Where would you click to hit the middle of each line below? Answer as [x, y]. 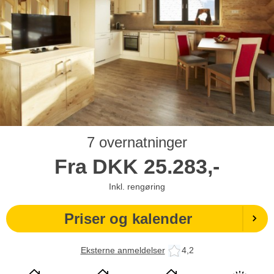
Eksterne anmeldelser [123, 250]
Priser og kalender [128, 218]
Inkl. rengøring [137, 186]
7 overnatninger [137, 142]
